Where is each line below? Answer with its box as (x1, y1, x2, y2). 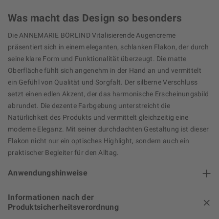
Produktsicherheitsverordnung (8, 202, 119, 212)
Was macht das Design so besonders (8, 12, 182, 24)
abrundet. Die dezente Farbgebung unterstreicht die (8, 102, 170, 110)
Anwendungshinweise (8, 168, 88, 178)
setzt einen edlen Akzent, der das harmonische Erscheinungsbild (8, 90, 209, 98)
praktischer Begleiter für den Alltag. (8, 149, 119, 157)
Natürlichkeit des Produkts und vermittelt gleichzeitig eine (8, 113, 189, 122)
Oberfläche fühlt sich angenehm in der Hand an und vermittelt (8, 66, 201, 75)
